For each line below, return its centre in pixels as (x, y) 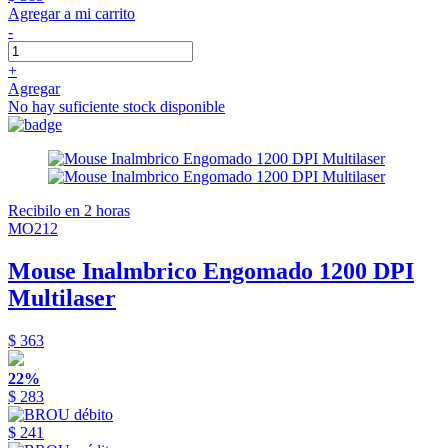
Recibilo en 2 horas (69, 211)
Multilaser (62, 298)
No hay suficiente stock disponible (116, 107)
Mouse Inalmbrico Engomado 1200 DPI (211, 271)
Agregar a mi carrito (71, 14)
